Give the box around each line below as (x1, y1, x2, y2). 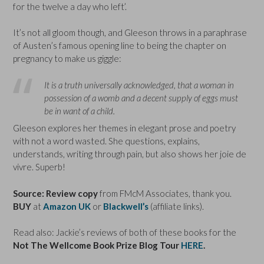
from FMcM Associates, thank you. (98, 187, 232, 199)
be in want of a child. (44, 105, 115, 116)
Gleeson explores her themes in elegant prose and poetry (13, 123, 236, 134)
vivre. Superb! (13, 161, 65, 173)
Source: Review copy (13, 187, 98, 199)
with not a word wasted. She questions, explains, (13, 136, 200, 147)
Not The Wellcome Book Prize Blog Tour (13, 240, 181, 251)
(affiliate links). (148, 200, 204, 212)
